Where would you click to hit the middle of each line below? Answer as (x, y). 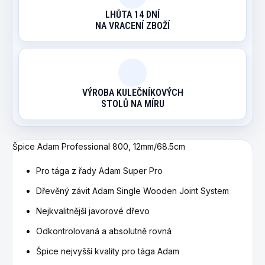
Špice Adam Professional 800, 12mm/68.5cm (99, 146)
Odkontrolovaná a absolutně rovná (104, 231)
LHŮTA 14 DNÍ (132, 14)
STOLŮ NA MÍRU (132, 104)
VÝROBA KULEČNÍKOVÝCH (132, 92)
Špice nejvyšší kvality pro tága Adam (108, 251)
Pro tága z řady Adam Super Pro (99, 170)
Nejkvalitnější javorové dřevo (93, 211)
